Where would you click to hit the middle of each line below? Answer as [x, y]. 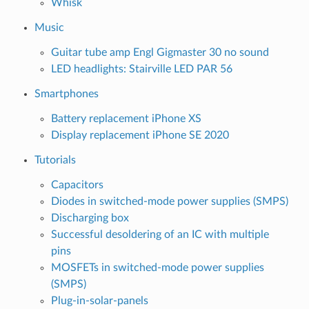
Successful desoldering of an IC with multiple [160, 234]
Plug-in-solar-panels [99, 300]
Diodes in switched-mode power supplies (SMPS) [169, 201]
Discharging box [90, 218]
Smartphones [66, 93]
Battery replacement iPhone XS [126, 118]
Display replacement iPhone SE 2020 [140, 135]
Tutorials [55, 160]
